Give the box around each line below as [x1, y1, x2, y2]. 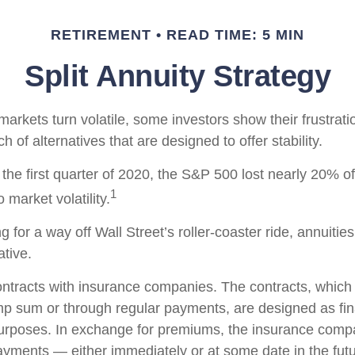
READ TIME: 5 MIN [166, 27, 304, 43]
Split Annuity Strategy [25, 59, 330, 93]
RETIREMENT [51, 27, 151, 43]
